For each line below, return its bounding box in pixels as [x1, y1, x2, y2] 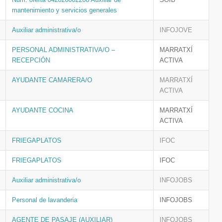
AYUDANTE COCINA [12, 107, 73, 114]
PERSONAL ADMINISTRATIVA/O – [12, 46, 115, 54]
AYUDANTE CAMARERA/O [12, 76, 92, 84]
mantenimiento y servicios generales [12, 6, 117, 14]
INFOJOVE [160, 26, 192, 34]
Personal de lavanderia [12, 196, 77, 204]
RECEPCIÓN [12, 56, 50, 64]
